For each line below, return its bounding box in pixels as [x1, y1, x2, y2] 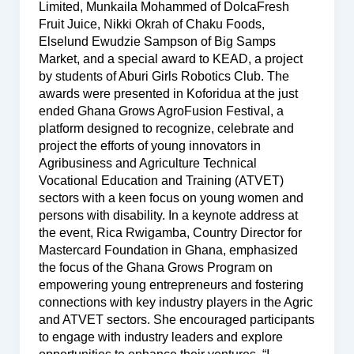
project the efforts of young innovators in [38, 138, 261, 153]
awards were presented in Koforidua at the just [38, 86, 298, 100]
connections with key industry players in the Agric [38, 295, 313, 309]
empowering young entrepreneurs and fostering [38, 277, 303, 292]
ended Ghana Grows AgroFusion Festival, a [38, 104, 284, 118]
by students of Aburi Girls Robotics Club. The [38, 69, 289, 83]
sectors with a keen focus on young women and [38, 190, 303, 205]
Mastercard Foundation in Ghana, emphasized [38, 243, 298, 257]
